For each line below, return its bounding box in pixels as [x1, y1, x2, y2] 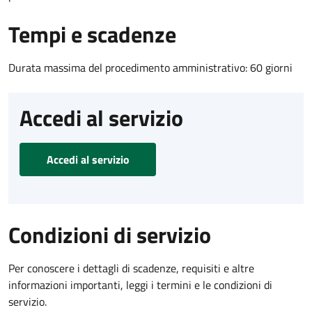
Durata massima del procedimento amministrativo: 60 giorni [8, 58, 292, 76]
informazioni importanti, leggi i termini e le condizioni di [8, 276, 272, 293]
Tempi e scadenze [8, 17, 176, 51]
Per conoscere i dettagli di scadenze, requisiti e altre [8, 259, 254, 276]
